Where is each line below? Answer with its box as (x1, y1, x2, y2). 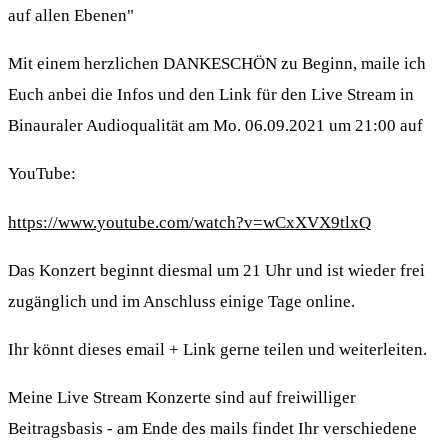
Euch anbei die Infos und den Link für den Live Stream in (8, 84, 414, 104)
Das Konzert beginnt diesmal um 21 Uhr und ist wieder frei (8, 260, 425, 280)
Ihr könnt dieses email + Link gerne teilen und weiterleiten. (8, 340, 427, 360)
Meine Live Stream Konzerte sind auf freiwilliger (8, 388, 356, 408)
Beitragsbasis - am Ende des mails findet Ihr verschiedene (8, 419, 417, 439)
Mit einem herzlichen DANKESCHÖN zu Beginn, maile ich (8, 53, 426, 73)
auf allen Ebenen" (8, 5, 134, 25)
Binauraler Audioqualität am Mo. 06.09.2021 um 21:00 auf (8, 115, 423, 135)
